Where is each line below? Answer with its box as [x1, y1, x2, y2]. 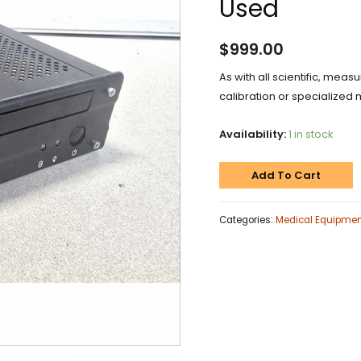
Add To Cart [251, 168, 321, 184]
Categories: [219, 213, 276, 226]
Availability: [219, 126, 286, 142]
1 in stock [288, 126, 334, 142]
